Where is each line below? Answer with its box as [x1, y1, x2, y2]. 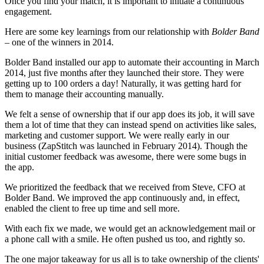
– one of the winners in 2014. [5, 37, 114, 48]
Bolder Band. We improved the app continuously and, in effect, [5, 193, 240, 203]
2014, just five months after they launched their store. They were [5, 68, 244, 78]
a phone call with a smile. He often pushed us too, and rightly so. [5, 234, 245, 245]
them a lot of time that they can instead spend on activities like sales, [5, 120, 256, 130]
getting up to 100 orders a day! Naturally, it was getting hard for [5, 78, 241, 89]
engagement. [5, 6, 52, 17]
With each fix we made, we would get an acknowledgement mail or [5, 223, 255, 234]
